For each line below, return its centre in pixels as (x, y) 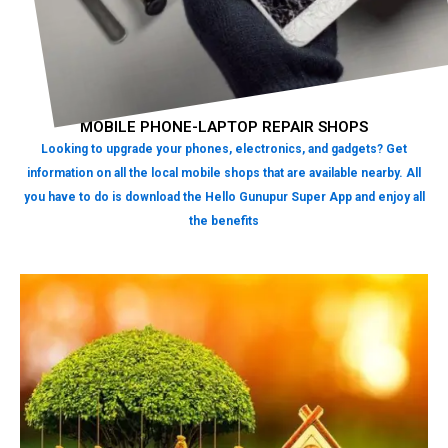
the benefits (224, 221)
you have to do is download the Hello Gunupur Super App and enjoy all (224, 197)
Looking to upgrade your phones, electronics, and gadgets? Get (224, 149)
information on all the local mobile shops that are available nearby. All (224, 173)
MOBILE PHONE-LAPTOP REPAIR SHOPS (224, 127)
